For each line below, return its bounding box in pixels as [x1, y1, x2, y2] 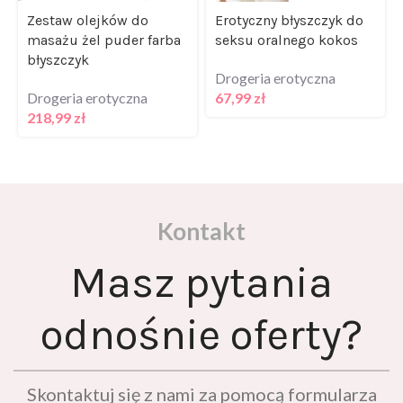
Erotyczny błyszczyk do [215, 10, 363, 28]
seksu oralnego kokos [215, 30, 358, 48]
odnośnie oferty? [40, 308, 363, 359]
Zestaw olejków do [27, 10, 148, 28]
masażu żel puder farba [27, 30, 181, 48]
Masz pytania [70, 255, 333, 307]
